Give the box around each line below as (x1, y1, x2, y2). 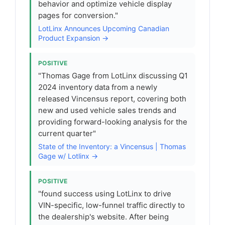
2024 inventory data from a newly (38, 82, 157, 92)
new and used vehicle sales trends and (38, 105, 176, 115)
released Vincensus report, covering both (38, 94, 186, 103)
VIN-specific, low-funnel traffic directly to (38, 200, 185, 210)
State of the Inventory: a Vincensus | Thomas (38, 142, 186, 151)
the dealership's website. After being (38, 212, 169, 221)
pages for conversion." (38, 11, 118, 20)
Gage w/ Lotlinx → (38, 152, 98, 160)
